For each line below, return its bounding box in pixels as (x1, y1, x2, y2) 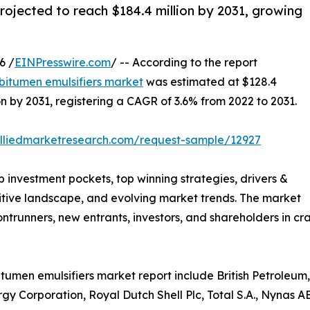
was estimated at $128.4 (143, 75, 277, 89)
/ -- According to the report (111, 55, 257, 70)
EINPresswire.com (15, 55, 111, 70)
